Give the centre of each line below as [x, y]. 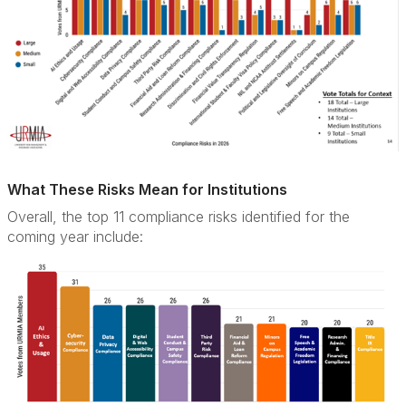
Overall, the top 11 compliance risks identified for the [179, 217]
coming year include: [75, 237]
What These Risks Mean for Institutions [147, 190]
